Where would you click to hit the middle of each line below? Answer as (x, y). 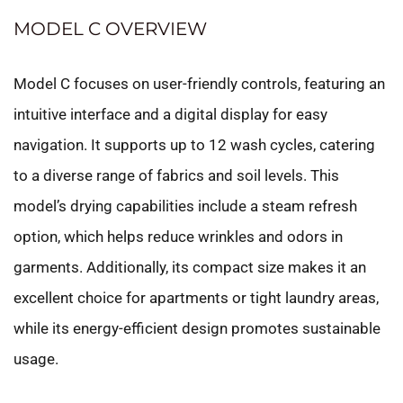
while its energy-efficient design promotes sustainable (197, 328)
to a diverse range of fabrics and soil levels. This (176, 175)
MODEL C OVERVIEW (110, 28)
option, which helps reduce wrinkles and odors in (178, 236)
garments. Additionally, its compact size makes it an (190, 267)
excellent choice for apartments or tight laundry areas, (196, 297)
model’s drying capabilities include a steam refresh (185, 206)
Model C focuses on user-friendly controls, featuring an (199, 83)
